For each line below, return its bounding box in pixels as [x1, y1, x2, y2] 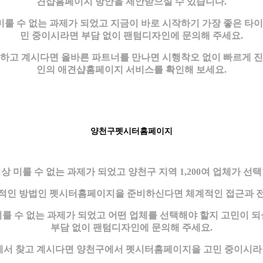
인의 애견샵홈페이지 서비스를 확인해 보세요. [36, 64, 227, 75]
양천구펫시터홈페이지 [90, 126, 173, 136]
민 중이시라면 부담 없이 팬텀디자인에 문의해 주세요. [20, 30, 243, 41]
